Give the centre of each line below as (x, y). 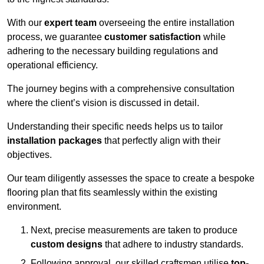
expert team (70, 23)
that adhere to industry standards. (173, 245)
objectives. (29, 155)
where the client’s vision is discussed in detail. (103, 103)
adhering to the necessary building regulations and (113, 51)
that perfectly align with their (161, 141)
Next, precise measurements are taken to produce (134, 230)
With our (26, 23)
